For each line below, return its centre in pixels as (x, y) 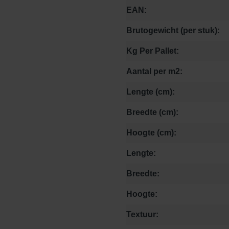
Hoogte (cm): (151, 133)
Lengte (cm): (151, 92)
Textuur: (142, 215)
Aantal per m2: (154, 72)
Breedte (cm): (152, 112)
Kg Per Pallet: (153, 51)
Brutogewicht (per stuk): (173, 31)
